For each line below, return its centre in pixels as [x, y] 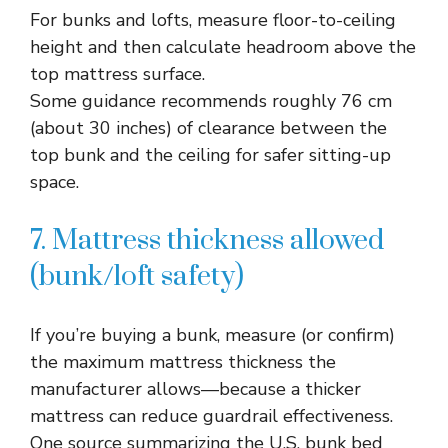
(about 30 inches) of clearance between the [208, 128]
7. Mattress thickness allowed [207, 240]
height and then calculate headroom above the [223, 47]
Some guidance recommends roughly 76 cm [211, 101]
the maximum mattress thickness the [183, 362]
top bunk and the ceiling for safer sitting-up [210, 155]
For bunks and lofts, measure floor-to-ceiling [213, 20]
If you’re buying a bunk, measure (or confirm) [212, 335]
